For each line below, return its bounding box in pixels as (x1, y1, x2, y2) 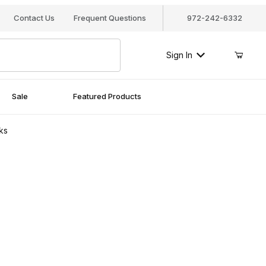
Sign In (166, 50, 192, 61)
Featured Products (72, 91, 141, 102)
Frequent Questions (73, 13, 146, 23)
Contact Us (13, 13, 55, 23)
